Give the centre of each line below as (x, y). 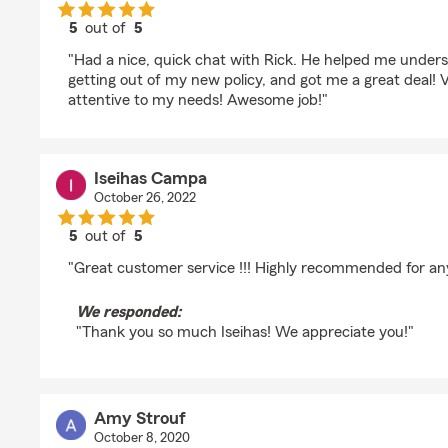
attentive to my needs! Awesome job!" (198, 100)
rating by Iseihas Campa (187, 254)
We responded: (128, 312)
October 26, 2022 (144, 198)
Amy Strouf (139, 418)
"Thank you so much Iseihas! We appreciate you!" (245, 332)
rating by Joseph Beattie (188, 46)
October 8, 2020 (141, 438)
